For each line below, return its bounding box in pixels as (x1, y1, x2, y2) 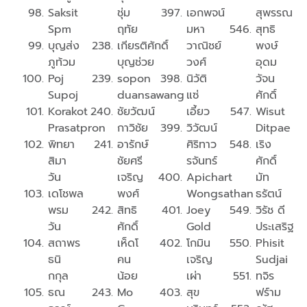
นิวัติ (186, 71, 207, 88)
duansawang (117, 87, 184, 104)
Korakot (48, 103, 88, 121)
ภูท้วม (48, 54, 75, 71)
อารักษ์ (117, 136, 149, 153)
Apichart (186, 169, 232, 186)
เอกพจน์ (186, 5, 225, 22)
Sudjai (256, 251, 288, 269)
